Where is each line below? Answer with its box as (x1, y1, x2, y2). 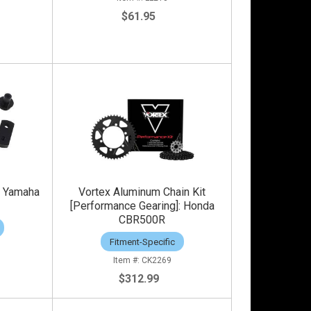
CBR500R (119, 213, 166, 227)
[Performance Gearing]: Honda (69, 199, 215, 213)
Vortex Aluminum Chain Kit (78, 185, 206, 199)
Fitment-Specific (109, 236, 175, 247)
